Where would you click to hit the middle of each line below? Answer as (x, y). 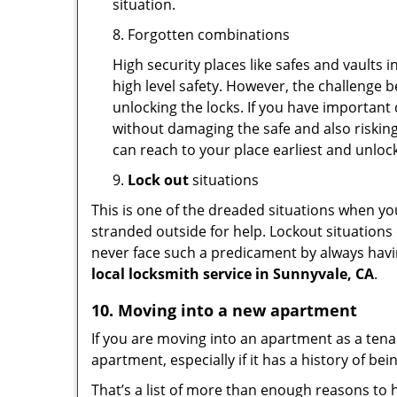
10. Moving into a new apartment (224, 310)
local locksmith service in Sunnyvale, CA (233, 274)
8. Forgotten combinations (201, 35)
